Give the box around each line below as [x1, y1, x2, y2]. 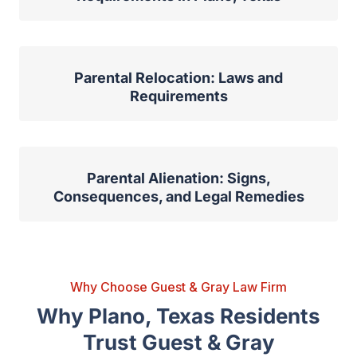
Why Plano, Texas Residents [37, 304, 320, 329]
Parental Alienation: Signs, [86, 170, 271, 187]
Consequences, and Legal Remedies [53, 188, 304, 206]
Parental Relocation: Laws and [74, 69, 283, 87]
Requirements [129, 88, 228, 105]
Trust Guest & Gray [82, 330, 275, 355]
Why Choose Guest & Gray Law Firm [70, 279, 287, 296]
